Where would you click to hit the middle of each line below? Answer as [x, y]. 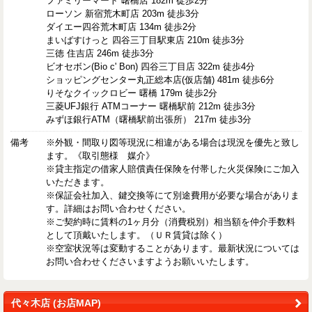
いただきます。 [78, 182]
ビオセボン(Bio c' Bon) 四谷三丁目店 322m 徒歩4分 [151, 67]
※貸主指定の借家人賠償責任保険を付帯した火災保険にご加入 [173, 169]
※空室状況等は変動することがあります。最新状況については [173, 249]
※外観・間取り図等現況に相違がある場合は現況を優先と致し [173, 143]
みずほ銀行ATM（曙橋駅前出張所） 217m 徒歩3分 [149, 120]
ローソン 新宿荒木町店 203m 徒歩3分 [123, 14]
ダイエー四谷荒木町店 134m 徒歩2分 [122, 27]
